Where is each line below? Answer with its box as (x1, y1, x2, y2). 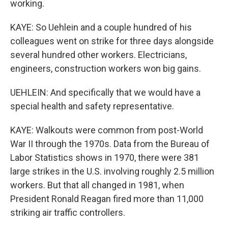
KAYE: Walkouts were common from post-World (10, 125, 203, 135)
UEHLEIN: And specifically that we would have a (10, 87, 201, 98)
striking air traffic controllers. (10, 207, 125, 218)
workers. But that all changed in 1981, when (10, 180, 184, 190)
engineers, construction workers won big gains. (10, 63, 201, 74)
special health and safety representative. (10, 101, 174, 111)
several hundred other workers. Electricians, (10, 49, 187, 60)
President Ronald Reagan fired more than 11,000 (10, 193, 204, 204)
